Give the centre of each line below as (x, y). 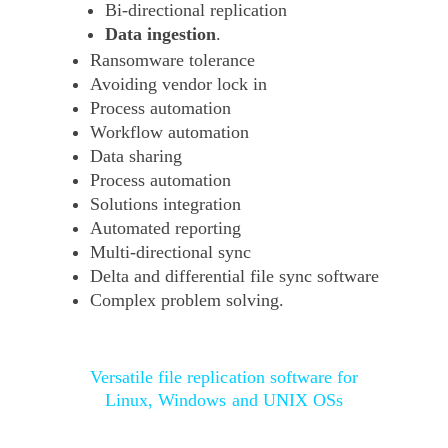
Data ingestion (161, 34)
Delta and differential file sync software (235, 276)
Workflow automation (170, 132)
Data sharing (136, 156)
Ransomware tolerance (173, 60)
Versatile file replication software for (224, 377)
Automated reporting (166, 228)
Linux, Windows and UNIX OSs (224, 400)
